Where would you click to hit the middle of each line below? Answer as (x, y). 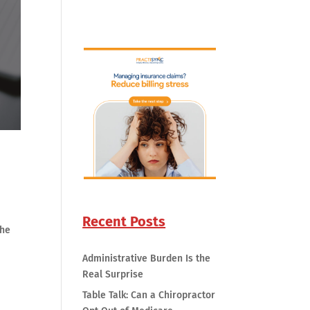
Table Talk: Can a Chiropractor (149, 295)
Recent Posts (124, 222)
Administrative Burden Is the (147, 259)
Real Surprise (113, 275)
